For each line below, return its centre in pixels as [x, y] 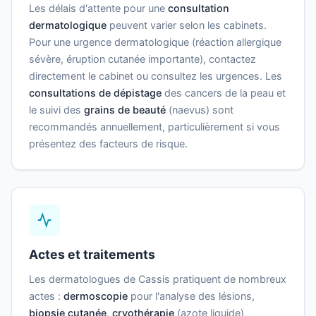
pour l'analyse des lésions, [191, 296]
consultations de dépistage [95, 93]
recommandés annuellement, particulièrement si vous [154, 127]
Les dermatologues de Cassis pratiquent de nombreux [158, 279]
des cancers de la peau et [224, 93]
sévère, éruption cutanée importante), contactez [142, 59]
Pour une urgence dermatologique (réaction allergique [155, 42]
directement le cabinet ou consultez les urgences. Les [156, 76]
